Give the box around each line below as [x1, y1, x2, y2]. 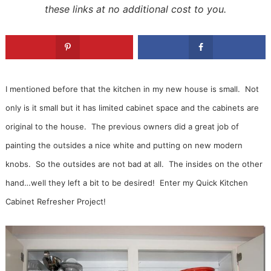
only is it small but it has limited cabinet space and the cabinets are [5, 102, 259, 113]
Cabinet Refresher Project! [5, 196, 106, 206]
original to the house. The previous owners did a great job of [5, 121, 239, 131]
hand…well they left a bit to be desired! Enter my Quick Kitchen [5, 177, 248, 188]
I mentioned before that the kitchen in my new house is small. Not [5, 83, 259, 94]
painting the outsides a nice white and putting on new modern [5, 140, 243, 150]
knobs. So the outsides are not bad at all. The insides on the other [5, 158, 263, 169]
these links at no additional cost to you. [45, 3, 226, 16]
